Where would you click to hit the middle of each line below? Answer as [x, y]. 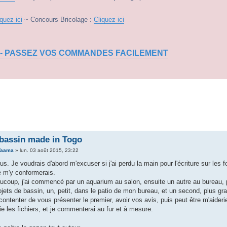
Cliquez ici [109, 20]
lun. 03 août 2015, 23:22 [49, 150]
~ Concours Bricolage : [58, 20]
